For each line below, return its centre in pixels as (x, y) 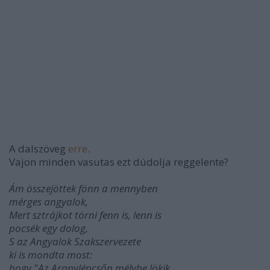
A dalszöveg (39, 149)
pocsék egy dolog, (49, 228)
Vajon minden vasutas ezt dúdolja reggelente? (119, 162)
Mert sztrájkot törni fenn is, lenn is (85, 215)
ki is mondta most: (51, 255)
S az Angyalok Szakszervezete (75, 241)
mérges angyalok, (49, 202)
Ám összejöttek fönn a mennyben (83, 188)
